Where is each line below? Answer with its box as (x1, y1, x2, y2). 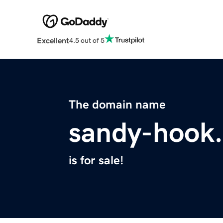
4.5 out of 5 (69, 36, 105, 44)
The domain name (69, 99, 166, 111)
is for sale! (69, 154, 123, 167)
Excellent (36, 36, 69, 45)
